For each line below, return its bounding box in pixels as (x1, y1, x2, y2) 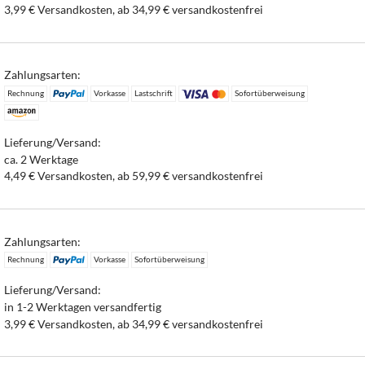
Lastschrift (134, 87, 173, 98)
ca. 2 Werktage (4, 152, 79, 166)
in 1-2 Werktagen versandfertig (4, 299, 162, 314)
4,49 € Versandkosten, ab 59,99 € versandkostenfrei (4, 169, 264, 183)
